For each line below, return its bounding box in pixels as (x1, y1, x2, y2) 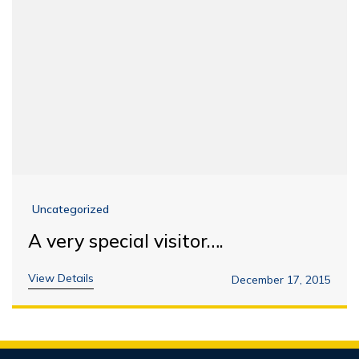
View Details (28, 271, 94, 286)
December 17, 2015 (232, 272, 331, 288)
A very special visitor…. (28, 229, 224, 253)
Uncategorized (32, 202, 109, 217)
